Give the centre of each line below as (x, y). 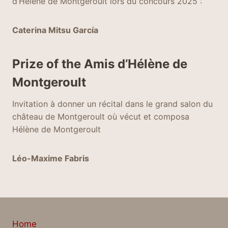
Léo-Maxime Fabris (51, 158)
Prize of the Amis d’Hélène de (100, 64)
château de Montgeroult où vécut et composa (101, 117)
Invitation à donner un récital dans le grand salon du (112, 104)
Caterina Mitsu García (55, 30)
